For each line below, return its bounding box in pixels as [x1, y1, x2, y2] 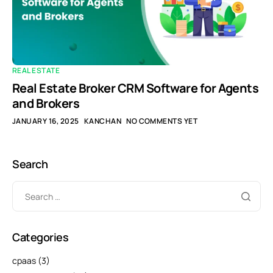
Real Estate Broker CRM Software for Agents [12, 80, 259, 97]
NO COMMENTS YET [126, 116, 198, 127]
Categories [12, 230, 69, 245]
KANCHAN [83, 116, 122, 127]
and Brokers [12, 95, 80, 112]
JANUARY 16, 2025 [12, 116, 79, 127]
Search [12, 157, 48, 172]
